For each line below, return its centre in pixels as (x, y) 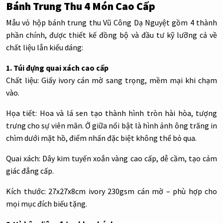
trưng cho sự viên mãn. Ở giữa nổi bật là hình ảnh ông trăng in (111, 126)
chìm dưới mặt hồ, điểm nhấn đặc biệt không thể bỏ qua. (101, 138)
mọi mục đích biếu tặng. (47, 204)
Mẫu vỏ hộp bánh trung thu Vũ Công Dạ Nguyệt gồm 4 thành (111, 23)
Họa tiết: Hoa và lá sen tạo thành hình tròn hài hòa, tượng (111, 113)
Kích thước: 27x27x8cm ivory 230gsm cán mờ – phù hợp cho (111, 191)
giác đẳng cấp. (30, 171)
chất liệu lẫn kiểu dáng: (45, 48)
